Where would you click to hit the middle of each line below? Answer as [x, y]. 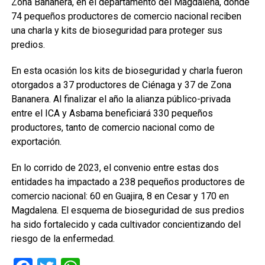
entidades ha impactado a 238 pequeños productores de [128, 182]
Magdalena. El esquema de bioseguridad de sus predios [127, 210]
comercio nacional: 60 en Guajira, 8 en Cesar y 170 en [120, 196]
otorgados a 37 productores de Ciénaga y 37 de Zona [121, 85]
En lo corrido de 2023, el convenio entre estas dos [115, 168]
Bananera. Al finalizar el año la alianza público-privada [121, 99]
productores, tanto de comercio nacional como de [113, 127]
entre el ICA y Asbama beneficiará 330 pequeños [112, 113]
